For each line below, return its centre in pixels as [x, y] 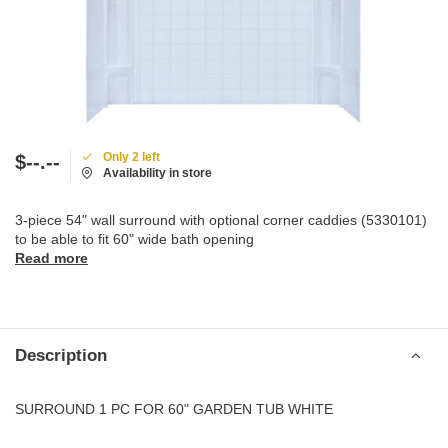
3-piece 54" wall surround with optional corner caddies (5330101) [221, 220]
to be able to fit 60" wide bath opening [134, 239]
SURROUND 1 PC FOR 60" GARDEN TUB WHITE [174, 409]
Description [61, 355]
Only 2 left [131, 157]
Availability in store [157, 173]
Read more [51, 258]
